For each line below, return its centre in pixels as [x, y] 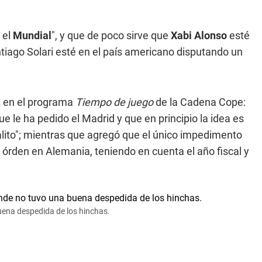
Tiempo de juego [116, 102]
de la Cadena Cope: [201, 102]
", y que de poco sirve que [110, 35]
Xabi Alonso [199, 35]
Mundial [32, 35]
